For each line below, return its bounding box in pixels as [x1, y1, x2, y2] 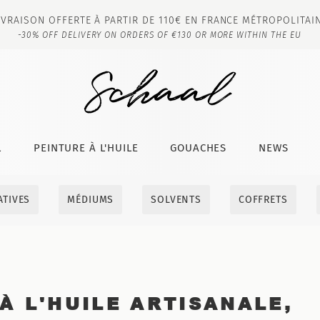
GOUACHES [170, 141, 227, 154]
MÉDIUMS [67, 194, 114, 206]
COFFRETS [238, 194, 288, 206]
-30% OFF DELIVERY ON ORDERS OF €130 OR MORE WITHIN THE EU [18, 30, 301, 40]
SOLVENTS [151, 194, 201, 206]
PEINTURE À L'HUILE [34, 141, 139, 154]
